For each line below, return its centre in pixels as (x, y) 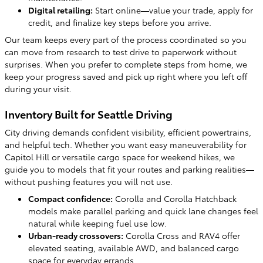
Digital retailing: (60, 10)
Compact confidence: (70, 198)
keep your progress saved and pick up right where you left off (126, 76)
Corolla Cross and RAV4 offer (182, 235)
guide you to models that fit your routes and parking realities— (129, 169)
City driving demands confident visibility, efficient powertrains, (128, 132)
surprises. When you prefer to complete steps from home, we (126, 64)
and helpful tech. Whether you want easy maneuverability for (126, 144)
